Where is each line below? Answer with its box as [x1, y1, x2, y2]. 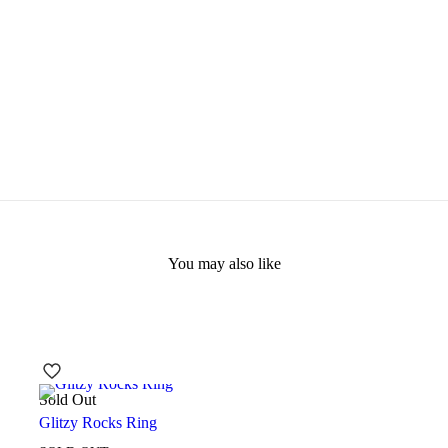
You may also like [167, 255, 281, 273]
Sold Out [39, 391, 97, 409]
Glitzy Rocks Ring [39, 414, 158, 432]
